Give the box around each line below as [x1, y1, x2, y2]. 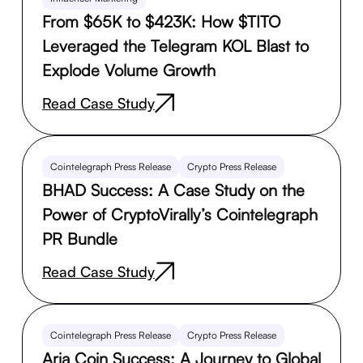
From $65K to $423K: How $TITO [41, 11, 280, 32]
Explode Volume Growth [41, 60, 216, 81]
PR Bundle [41, 228, 117, 250]
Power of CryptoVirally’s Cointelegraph [41, 204, 318, 225]
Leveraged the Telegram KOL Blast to [41, 36, 309, 57]
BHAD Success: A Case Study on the [41, 180, 305, 201]
